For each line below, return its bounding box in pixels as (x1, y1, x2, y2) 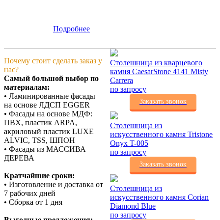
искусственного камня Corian (110, 193, 209, 202)
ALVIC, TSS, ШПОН (4, 136, 75, 145)
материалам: (4, 83, 50, 92)
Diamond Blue (110, 202, 156, 211)
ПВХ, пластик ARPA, (4, 118, 77, 127)
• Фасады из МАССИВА (4, 145, 86, 154)
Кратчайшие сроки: (4, 171, 75, 180)
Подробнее (53, 25, 90, 33)
